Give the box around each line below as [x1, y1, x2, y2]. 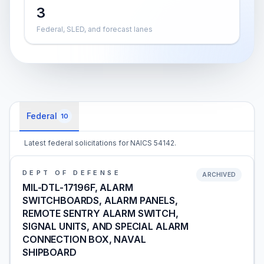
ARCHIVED [202, 171, 236, 178]
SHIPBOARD [22, 246, 77, 258]
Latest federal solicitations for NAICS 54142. [24, 138, 176, 147]
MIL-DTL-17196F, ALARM [22, 181, 133, 193]
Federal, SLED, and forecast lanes [37, 25, 153, 34]
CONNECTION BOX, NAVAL [22, 233, 146, 245]
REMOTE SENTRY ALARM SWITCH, [22, 207, 179, 219]
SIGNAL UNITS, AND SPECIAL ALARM [22, 220, 189, 232]
